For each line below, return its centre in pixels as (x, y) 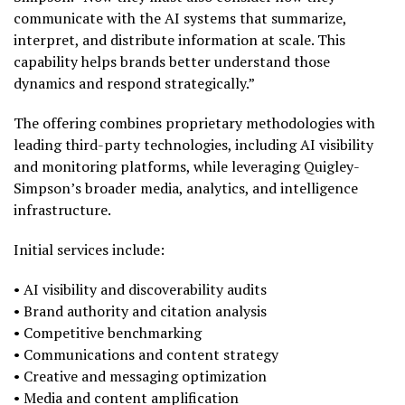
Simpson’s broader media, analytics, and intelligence (186, 188)
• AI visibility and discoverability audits (140, 289)
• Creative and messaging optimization (140, 376)
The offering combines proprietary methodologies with (194, 123)
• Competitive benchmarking (108, 333)
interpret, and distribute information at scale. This (179, 40)
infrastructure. (62, 210)
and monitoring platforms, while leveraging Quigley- (187, 166)
